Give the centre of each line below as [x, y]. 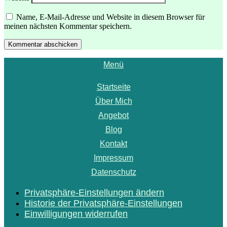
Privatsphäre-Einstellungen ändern [94, 192]
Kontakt [113, 143]
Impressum [113, 158]
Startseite [113, 87]
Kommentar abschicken [43, 44]
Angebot [113, 115]
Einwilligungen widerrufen [76, 214]
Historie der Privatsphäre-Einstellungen [103, 203]
